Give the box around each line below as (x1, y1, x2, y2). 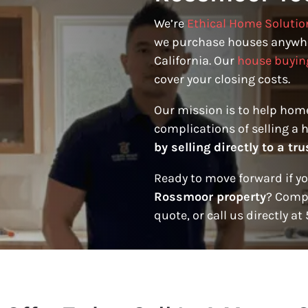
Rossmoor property (154, 189, 266, 205)
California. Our (154, 53, 237, 69)
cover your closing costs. (154, 71, 290, 87)
